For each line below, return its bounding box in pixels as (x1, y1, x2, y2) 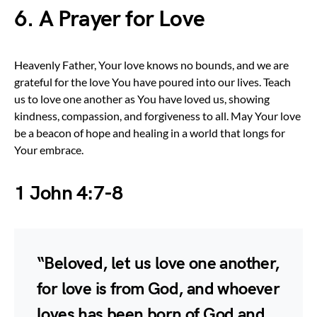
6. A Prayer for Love (14, 5, 204, 33)
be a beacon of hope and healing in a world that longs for (14, 125, 285, 139)
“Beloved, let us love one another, (37, 253, 279, 274)
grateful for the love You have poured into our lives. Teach (14, 74, 291, 88)
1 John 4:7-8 (14, 181, 123, 205)
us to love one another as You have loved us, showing (14, 91, 270, 105)
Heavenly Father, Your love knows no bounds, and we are (14, 57, 289, 71)
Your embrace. (14, 142, 83, 156)
